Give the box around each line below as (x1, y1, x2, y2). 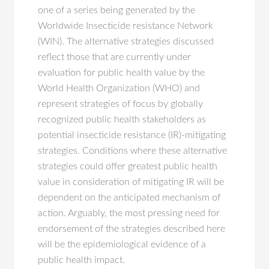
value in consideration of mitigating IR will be (38, 177, 225, 187)
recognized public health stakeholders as (38, 115, 207, 124)
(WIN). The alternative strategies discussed (38, 37, 214, 46)
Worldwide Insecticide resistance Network (38, 21, 214, 31)
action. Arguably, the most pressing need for (38, 208, 220, 218)
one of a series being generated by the (38, 5, 196, 15)
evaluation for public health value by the (38, 68, 205, 77)
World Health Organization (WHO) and (38, 83, 201, 93)
